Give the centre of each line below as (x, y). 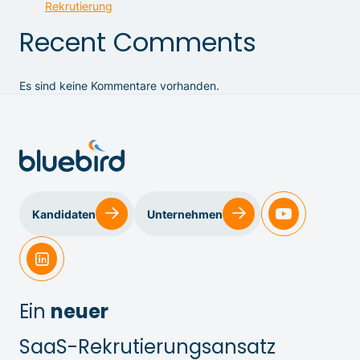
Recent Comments (138, 42)
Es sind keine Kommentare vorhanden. (119, 86)
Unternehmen (185, 214)
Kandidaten (64, 214)
